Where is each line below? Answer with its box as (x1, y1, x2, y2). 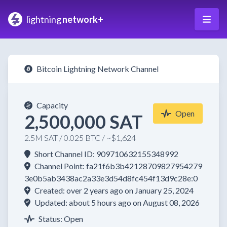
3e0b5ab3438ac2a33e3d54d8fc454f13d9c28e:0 (24, 173, 198, 183)
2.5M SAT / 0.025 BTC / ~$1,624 (24, 133, 136, 142)
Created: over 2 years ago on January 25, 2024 (34, 185, 194, 195)
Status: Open (39, 214, 83, 223)
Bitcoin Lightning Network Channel (36, 64, 159, 73)
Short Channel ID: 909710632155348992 (34, 149, 178, 159)
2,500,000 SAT (24, 110, 143, 133)
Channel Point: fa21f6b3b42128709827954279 (34, 161, 202, 171)
